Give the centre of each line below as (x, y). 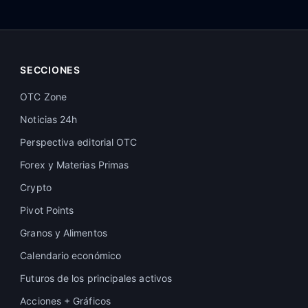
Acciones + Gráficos (65, 301)
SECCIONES (50, 70)
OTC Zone (43, 97)
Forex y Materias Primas (75, 165)
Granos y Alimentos (64, 233)
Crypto (36, 187)
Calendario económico (70, 255)
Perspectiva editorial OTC (79, 142)
